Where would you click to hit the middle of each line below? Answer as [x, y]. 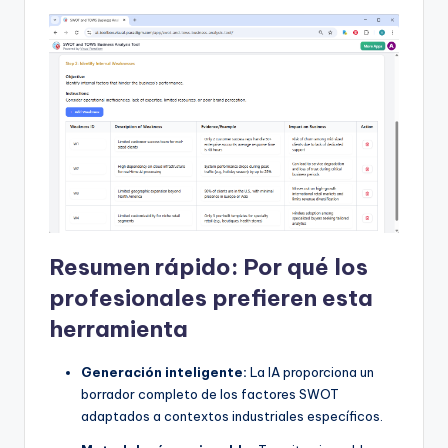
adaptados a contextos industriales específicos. [232, 416]
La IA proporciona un [310, 372]
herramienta [118, 329]
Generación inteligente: [164, 372]
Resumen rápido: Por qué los [208, 267]
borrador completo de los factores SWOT [210, 394]
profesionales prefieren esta [211, 298]
